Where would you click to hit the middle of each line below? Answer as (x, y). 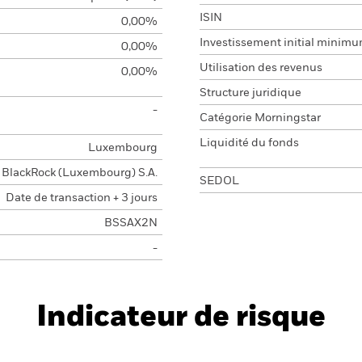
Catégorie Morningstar (260, 118)
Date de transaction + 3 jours (81, 198)
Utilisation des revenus (261, 68)
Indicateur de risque (181, 318)
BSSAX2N (130, 223)
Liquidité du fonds (249, 143)
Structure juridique (250, 93)
